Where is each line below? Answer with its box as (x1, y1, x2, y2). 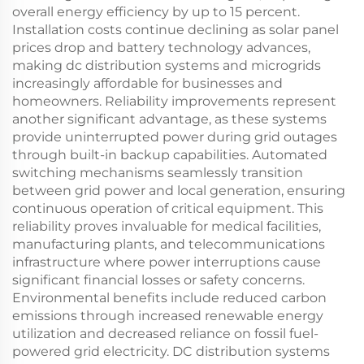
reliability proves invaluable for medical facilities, (12, 219, 321, 235)
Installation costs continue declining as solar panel (12, 22, 339, 38)
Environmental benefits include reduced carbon (12, 290, 327, 306)
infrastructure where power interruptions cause (12, 254, 321, 271)
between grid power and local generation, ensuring (12, 183, 345, 199)
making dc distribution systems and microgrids (12, 58, 321, 74)
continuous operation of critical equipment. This (12, 201, 323, 217)
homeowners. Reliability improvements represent (12, 93, 336, 110)
